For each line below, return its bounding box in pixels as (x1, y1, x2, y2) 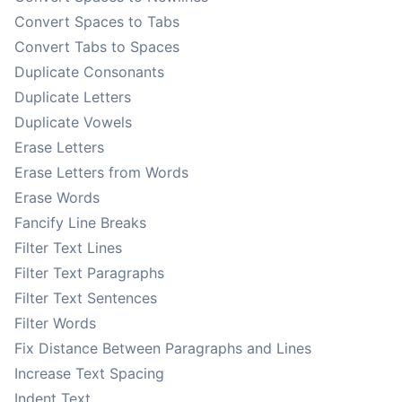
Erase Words (14, 188, 100, 206)
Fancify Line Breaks (14, 214, 146, 232)
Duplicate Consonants (14, 63, 164, 81)
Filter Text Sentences (14, 289, 157, 307)
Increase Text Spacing (14, 364, 164, 382)
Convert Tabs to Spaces (14, 38, 179, 56)
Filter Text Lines (14, 239, 122, 257)
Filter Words (14, 314, 96, 332)
